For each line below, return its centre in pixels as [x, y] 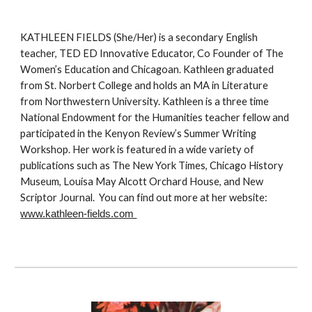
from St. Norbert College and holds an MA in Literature [145, 86]
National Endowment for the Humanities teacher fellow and [155, 118]
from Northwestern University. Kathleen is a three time [145, 102]
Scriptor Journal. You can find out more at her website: [144, 198]
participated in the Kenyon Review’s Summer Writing [139, 134]
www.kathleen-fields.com [79, 214]
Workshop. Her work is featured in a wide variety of [138, 150]
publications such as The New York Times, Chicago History [152, 166]
